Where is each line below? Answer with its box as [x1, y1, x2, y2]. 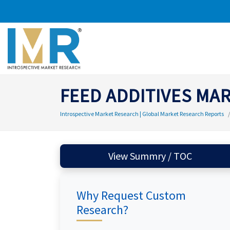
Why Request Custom [76, 187, 186, 203]
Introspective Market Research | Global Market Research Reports [60, 110, 224, 118]
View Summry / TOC [129, 149, 192, 162]
